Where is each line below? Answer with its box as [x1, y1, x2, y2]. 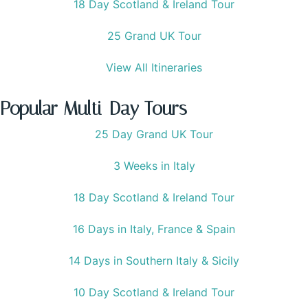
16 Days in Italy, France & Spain [73, 222, 235, 236]
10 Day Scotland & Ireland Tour [74, 285, 234, 300]
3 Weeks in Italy [113, 159, 195, 173]
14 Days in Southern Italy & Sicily [69, 254, 239, 268]
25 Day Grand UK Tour [95, 127, 213, 142]
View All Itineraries [106, 60, 202, 75]
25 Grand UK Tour [107, 29, 201, 43]
